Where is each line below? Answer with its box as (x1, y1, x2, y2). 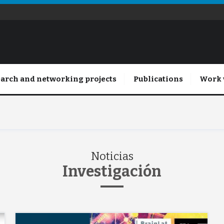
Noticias (90, 149, 133, 163)
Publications (133, 74, 183, 83)
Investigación (62, 162, 161, 180)
